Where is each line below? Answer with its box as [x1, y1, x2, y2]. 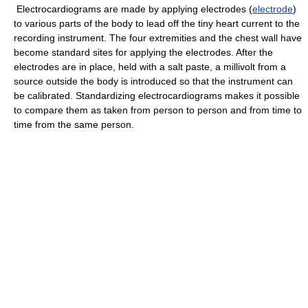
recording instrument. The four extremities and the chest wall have [14, 32, 302, 43]
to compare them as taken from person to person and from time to [14, 104, 302, 115]
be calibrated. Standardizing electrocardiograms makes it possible [14, 90, 300, 101]
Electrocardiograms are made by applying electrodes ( [14, 3, 252, 14]
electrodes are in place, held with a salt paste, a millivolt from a [14, 61, 286, 72]
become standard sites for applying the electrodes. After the [14, 47, 273, 58]
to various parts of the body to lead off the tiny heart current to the [14, 18, 300, 29]
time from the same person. [14, 119, 134, 130]
